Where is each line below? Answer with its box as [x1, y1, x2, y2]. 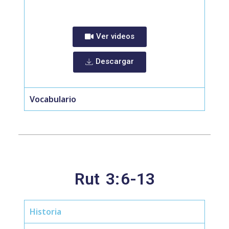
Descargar [95, 57, 134, 66]
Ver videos [96, 32, 134, 41]
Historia [30, 206, 61, 217]
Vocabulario [30, 94, 76, 105]
